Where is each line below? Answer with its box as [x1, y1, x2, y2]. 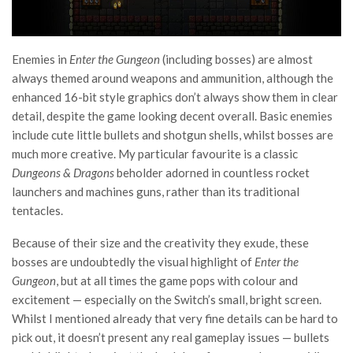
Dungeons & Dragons [12, 165, 114, 180]
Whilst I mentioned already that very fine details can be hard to [12, 311, 338, 326]
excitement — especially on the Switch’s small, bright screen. [12, 292, 321, 307]
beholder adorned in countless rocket [114, 165, 310, 180]
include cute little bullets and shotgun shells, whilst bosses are [12, 128, 333, 143]
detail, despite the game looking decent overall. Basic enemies [12, 109, 333, 124]
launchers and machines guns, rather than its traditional [12, 184, 299, 199]
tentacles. [12, 203, 63, 218]
